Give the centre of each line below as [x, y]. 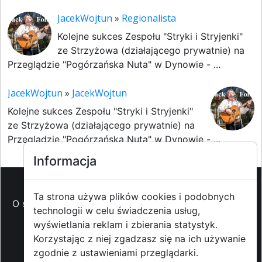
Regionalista [149, 18]
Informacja [65, 161]
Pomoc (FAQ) [173, 204]
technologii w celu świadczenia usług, [117, 211]
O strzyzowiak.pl [49, 204]
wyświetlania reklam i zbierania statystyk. [125, 225]
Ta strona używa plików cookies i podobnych [134, 196]
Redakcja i [196, 218]
